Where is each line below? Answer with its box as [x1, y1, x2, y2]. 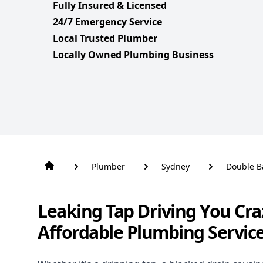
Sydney [161, 161, 190, 173]
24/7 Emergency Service [53, 15, 162, 29]
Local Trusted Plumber [53, 32, 157, 45]
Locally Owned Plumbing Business [53, 48, 214, 62]
